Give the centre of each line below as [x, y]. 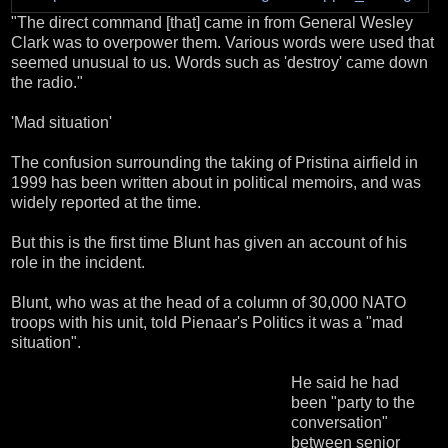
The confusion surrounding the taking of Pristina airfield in [214, 162]
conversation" [339, 422]
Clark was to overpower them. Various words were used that [222, 42]
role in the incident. [78, 262]
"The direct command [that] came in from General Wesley [212, 22]
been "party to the [353, 402]
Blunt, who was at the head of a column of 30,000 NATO [208, 302]
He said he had [345, 382]
